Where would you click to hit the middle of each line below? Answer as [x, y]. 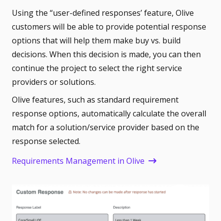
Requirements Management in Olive [78, 161]
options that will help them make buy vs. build [96, 40]
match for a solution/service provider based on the [106, 127]
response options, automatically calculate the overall [109, 113]
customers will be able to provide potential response [109, 26]
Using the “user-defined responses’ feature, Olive [103, 13]
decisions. [31, 54]
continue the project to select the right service [97, 68]
